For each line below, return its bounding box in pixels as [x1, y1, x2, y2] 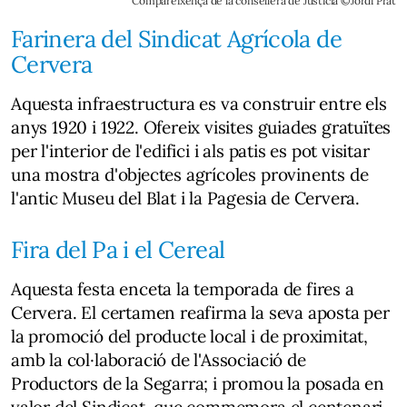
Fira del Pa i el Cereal [11, 234, 225, 265]
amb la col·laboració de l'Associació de [11, 349, 306, 372]
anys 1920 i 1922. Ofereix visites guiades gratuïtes [11, 116, 392, 139]
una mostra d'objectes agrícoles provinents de [11, 164, 369, 186]
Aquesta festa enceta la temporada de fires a [11, 278, 354, 301]
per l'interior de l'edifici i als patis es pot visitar [11, 140, 370, 163]
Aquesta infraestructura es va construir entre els [11, 93, 387, 115]
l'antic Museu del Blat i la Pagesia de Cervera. [11, 187, 361, 210]
